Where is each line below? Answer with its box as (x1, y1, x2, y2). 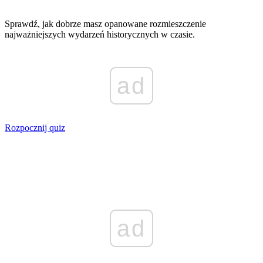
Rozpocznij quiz (5, 122, 65, 133)
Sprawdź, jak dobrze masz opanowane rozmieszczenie (5, 18, 206, 29)
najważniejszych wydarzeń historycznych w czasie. (5, 29, 195, 39)
